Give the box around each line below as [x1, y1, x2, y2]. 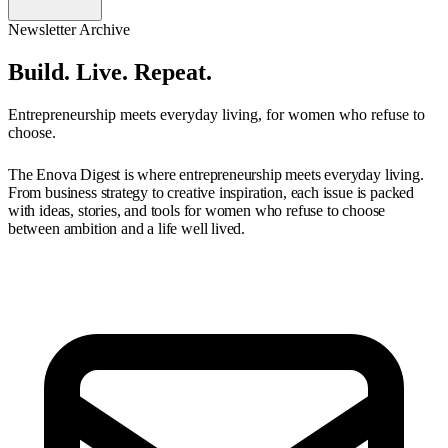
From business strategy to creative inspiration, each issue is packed [8, 183, 415, 201]
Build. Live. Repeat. [8, 58, 212, 85]
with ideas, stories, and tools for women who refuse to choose [8, 201, 386, 219]
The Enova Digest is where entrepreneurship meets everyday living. [8, 165, 424, 183]
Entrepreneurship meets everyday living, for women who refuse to [8, 105, 425, 123]
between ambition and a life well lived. [8, 219, 246, 237]
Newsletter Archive [8, 21, 130, 38]
